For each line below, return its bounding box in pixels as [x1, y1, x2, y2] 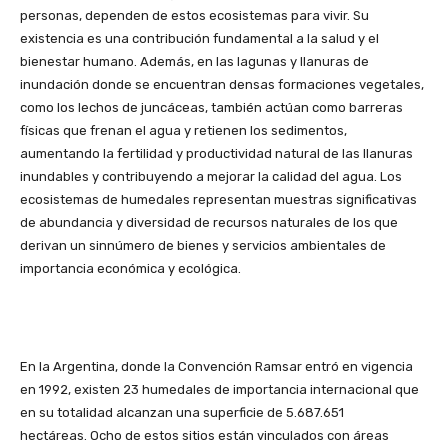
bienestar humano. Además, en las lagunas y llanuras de [20, 53, 369, 69]
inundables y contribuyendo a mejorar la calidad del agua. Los [20, 168, 402, 184]
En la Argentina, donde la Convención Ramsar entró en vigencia [20, 358, 413, 374]
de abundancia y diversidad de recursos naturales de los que [20, 214, 398, 230]
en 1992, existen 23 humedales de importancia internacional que [20, 381, 419, 397]
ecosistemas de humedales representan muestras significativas [20, 191, 417, 207]
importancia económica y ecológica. [20, 260, 241, 276]
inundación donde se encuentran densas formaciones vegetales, [20, 76, 424, 92]
